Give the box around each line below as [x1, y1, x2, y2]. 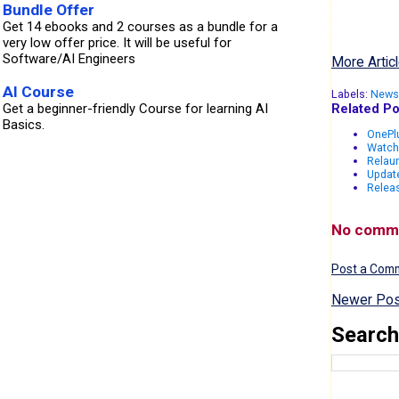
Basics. [3, 116, 45, 133]
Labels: [330, 86, 370, 101]
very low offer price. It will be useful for [3, 34, 232, 51]
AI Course [3, 82, 74, 101]
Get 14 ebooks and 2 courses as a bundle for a [3, 18, 278, 35]
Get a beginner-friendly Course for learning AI [3, 100, 268, 117]
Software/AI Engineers [3, 50, 135, 67]
